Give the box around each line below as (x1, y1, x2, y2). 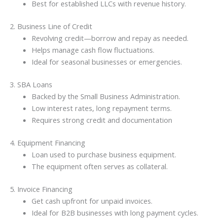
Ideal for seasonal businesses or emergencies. (31, 57, 182, 67)
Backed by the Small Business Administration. (31, 91, 180, 101)
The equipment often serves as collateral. (31, 161, 168, 171)
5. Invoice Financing (10, 184, 73, 194)
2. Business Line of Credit (10, 21, 92, 32)
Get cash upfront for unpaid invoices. (31, 195, 152, 206)
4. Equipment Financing (10, 137, 85, 147)
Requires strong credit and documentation (31, 114, 172, 125)
